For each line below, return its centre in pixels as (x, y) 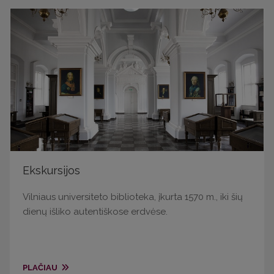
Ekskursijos (51, 170)
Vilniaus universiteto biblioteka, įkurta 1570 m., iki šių (133, 197)
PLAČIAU (41, 267)
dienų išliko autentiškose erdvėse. (95, 211)
